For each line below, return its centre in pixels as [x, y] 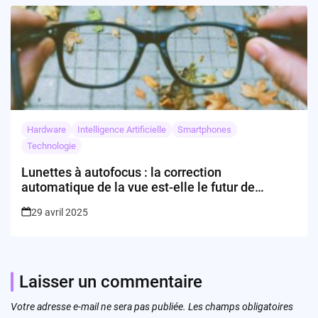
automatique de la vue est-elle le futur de [138, 187]
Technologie [51, 146]
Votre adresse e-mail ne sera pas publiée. [98, 306]
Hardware [46, 129]
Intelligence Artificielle [122, 129]
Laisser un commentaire [111, 281]
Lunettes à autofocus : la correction [121, 172]
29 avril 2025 [60, 212]
